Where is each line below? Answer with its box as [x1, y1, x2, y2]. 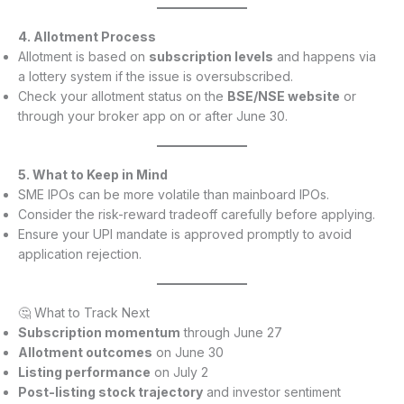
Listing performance [18, 364, 151, 381]
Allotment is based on [18, 49, 149, 65]
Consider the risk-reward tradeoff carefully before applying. [18, 207, 375, 223]
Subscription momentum [18, 325, 180, 341]
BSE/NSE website [227, 88, 340, 105]
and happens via [273, 49, 376, 65]
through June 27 [180, 325, 282, 341]
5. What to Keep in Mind [18, 167, 168, 183]
